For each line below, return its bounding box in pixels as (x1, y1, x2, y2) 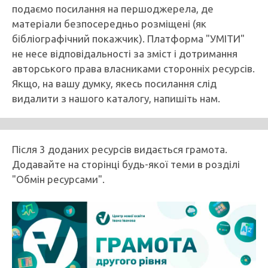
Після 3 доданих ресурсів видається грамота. (12, 144, 227, 155)
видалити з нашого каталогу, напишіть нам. (12, 93, 220, 104)
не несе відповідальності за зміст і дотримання (12, 48, 237, 59)
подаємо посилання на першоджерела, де (12, 3, 214, 14)
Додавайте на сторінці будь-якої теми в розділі (12, 159, 240, 170)
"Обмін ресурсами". (12, 173, 105, 185)
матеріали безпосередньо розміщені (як (12, 18, 206, 29)
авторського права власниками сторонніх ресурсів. (12, 63, 255, 74)
